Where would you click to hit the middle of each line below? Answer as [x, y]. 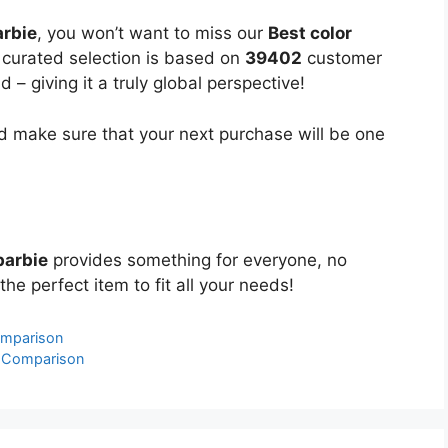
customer [342, 58]
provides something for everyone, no [197, 259]
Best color [310, 33]
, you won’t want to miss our [152, 33]
